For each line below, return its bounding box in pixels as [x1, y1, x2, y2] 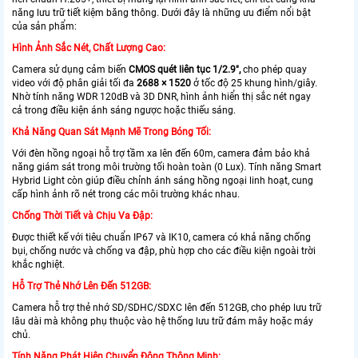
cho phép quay [241, 63, 307, 75]
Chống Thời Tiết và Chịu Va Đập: [12, 209, 153, 221]
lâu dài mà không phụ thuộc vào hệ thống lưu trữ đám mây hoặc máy [12, 315, 313, 327]
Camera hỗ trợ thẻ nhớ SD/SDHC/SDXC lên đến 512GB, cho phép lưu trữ [12, 301, 321, 313]
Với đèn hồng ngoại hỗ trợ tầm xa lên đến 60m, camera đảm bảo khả [12, 147, 310, 159]
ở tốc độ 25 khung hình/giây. [191, 77, 317, 89]
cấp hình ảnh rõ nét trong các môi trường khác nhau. [12, 188, 240, 200]
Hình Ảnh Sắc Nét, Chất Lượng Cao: [12, 42, 165, 54]
